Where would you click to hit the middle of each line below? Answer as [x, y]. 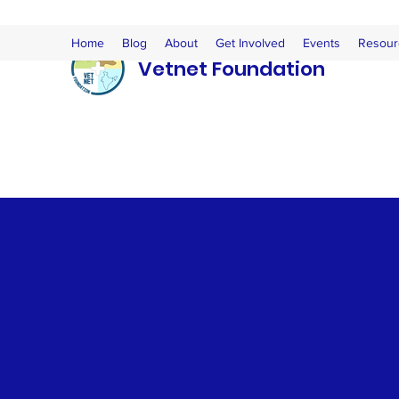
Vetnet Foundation [232, 69]
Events [322, 43]
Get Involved [250, 43]
